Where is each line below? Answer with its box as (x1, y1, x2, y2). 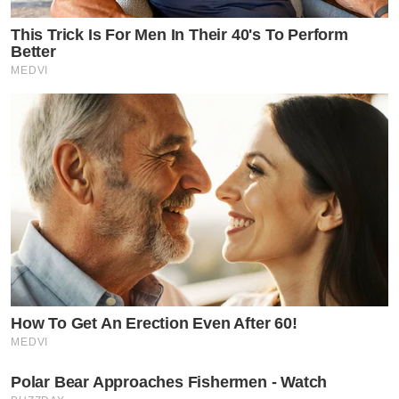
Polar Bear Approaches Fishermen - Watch (11, 372, 328, 391)
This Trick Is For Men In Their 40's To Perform (11, 25, 348, 44)
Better (11, 42, 56, 61)
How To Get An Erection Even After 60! (11, 313, 297, 332)
